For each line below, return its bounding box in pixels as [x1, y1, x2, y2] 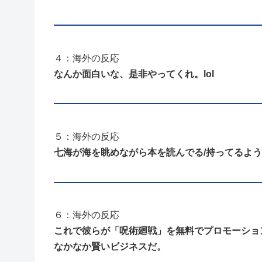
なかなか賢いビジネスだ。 [54, 241, 166, 251]
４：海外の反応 [54, 53, 119, 63]
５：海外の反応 [54, 131, 119, 142]
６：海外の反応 [54, 209, 119, 220]
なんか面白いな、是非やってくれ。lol [54, 68, 214, 79]
